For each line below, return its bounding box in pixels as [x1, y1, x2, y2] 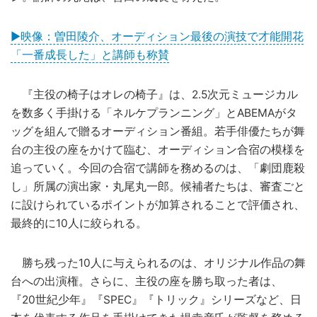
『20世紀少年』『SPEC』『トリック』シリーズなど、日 [11, 293, 301, 307]
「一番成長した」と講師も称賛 [11, 48, 169, 62]
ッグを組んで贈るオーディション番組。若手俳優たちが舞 [11, 125, 305, 139]
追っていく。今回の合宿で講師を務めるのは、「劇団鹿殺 [11, 161, 305, 175]
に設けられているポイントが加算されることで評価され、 [11, 198, 305, 212]
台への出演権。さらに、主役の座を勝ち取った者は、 [11, 275, 282, 289]
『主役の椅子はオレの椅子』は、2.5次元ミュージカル [11, 88, 298, 102]
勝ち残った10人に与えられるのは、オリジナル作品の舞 [11, 256, 306, 270]
